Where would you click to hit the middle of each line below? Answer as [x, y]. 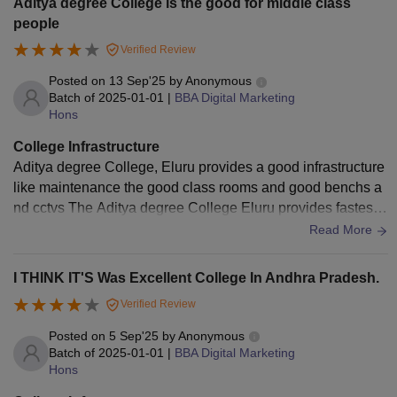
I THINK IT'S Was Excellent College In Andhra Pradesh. [196, 278]
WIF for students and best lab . [108, 229]
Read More [343, 230]
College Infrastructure [86, 147]
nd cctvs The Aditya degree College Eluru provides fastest [41, 208]
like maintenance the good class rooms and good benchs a [198, 188]
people [36, 23]
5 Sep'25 [134, 336]
